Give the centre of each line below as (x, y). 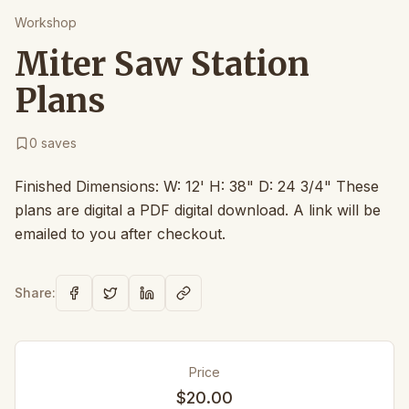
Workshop (46, 22)
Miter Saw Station (162, 64)
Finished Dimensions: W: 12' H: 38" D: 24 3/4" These (197, 186)
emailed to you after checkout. (120, 234)
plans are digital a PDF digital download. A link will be (198, 210)
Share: (35, 293)
